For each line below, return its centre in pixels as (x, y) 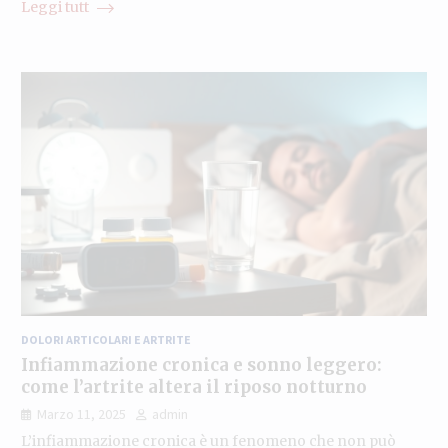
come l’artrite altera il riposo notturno (193, 386)
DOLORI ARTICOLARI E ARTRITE (105, 339)
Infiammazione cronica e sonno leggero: (201, 364)
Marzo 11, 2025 (81, 413)
